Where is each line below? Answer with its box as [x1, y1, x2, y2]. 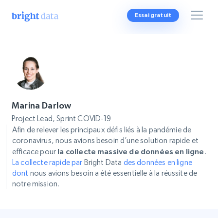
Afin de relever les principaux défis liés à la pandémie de [12, 125, 192, 134]
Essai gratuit [134, 12, 171, 18]
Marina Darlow [12, 100, 72, 110]
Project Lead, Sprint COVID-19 [12, 114, 111, 123]
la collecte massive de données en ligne [57, 147, 204, 156]
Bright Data [82, 158, 124, 167]
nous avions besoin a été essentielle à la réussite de [28, 168, 198, 178]
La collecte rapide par [12, 158, 83, 167]
